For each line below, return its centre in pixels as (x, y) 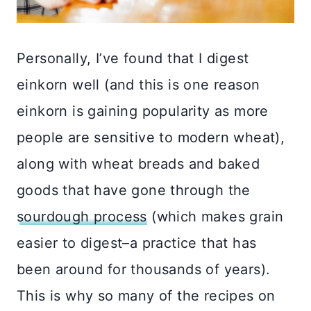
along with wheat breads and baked (138, 163)
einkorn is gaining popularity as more (143, 111)
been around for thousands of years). (144, 269)
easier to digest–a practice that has (137, 243)
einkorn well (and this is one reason (138, 84)
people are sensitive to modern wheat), (151, 137)
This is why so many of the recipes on (146, 295)
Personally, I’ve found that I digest (133, 58)
